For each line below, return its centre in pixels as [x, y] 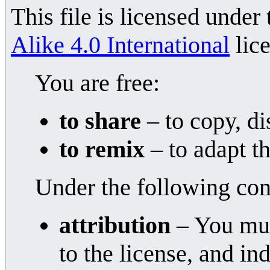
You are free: [97, 83]
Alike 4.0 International [120, 45]
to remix [102, 149]
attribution [115, 225]
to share [100, 121]
